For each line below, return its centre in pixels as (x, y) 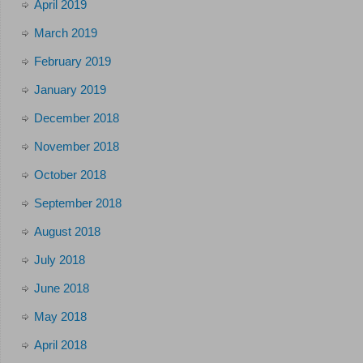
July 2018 (59, 260)
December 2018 (76, 118)
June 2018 (61, 288)
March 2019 (65, 33)
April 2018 (60, 345)
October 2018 (70, 175)
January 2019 (70, 90)
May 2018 (60, 317)
